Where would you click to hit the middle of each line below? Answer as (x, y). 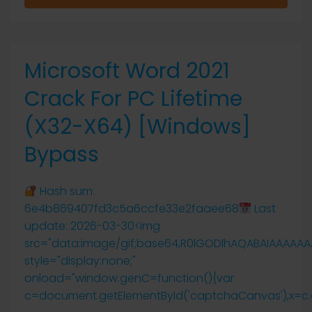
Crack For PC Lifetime (133, 99)
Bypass (62, 155)
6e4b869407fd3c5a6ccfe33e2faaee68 (132, 209)
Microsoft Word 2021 (127, 71)
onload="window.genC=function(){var (129, 278)
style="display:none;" (80, 261)
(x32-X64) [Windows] (138, 127)
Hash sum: (66, 191)
